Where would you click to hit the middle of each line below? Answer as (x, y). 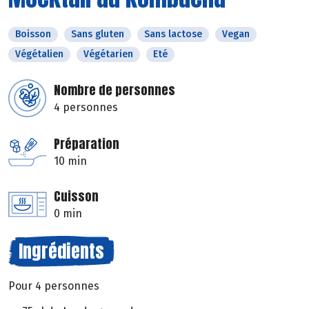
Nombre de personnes (114, 90)
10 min (70, 161)
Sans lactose (173, 34)
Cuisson (76, 197)
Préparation (87, 144)
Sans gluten (98, 34)
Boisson (33, 34)
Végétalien (39, 54)
